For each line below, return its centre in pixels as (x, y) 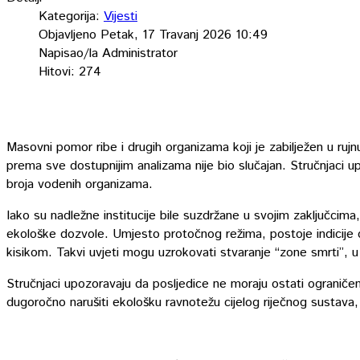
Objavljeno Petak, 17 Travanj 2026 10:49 (153, 35)
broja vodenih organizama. (80, 185)
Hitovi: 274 (70, 72)
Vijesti (121, 17)
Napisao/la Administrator (108, 54)
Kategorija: (71, 17)
